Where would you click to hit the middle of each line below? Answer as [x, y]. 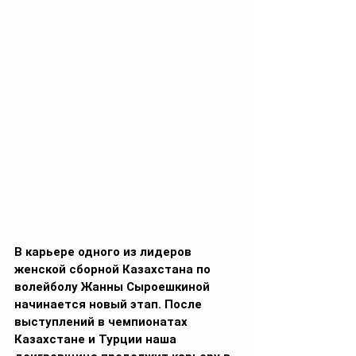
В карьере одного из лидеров [104, 252]
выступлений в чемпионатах [103, 322]
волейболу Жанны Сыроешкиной [114, 287]
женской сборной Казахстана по [114, 269]
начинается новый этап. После [110, 304]
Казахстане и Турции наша [97, 339]
